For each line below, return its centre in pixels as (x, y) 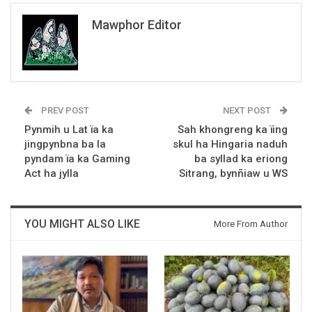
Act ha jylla (52, 173)
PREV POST (64, 110)
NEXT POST (248, 110)
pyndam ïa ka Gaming (77, 158)
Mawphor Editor (137, 24)
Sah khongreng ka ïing (233, 129)
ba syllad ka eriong (241, 158)
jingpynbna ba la (65, 144)
